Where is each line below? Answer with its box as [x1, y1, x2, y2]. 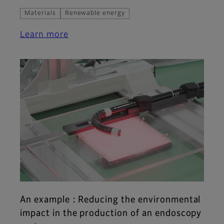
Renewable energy [64, 10, 125, 17]
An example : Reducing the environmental [20, 195, 201, 205]
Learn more [20, 31, 68, 39]
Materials [24, 10, 56, 17]
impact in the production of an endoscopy [20, 209, 202, 218]
